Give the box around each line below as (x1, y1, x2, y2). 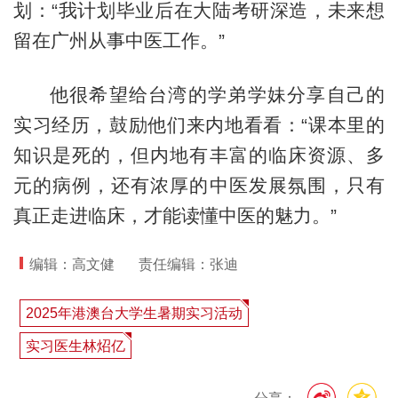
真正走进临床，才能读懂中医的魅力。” (12, 205, 337, 227)
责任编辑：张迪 (139, 256, 239, 272)
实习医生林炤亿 (26, 338, 126, 354)
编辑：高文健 (29, 256, 115, 272)
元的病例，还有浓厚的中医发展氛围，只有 (12, 175, 386, 196)
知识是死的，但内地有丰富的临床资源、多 (12, 145, 386, 166)
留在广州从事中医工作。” (12, 29, 225, 51)
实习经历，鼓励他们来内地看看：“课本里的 (12, 115, 386, 136)
